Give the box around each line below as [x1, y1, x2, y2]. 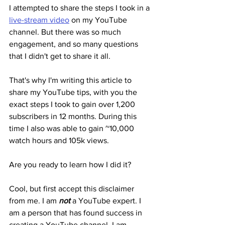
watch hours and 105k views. [9, 136, 109, 145]
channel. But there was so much [9, 27, 123, 36]
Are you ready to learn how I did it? [9, 160, 131, 169]
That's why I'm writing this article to [9, 75, 134, 84]
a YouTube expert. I [70, 196, 143, 205]
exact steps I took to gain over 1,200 [9, 99, 137, 108]
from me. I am [9, 196, 59, 205]
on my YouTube [69, 15, 129, 24]
